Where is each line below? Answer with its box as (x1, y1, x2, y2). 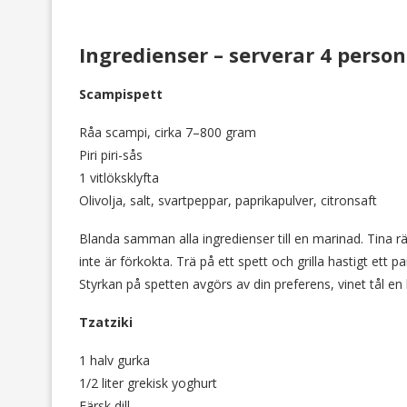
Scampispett (79, 85, 163, 104)
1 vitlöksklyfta (79, 169, 159, 187)
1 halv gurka (79, 352, 150, 370)
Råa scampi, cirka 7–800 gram (79, 124, 256, 142)
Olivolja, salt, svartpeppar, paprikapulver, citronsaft (79, 192, 377, 210)
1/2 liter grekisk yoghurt (79, 374, 217, 392)
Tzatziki (79, 313, 133, 332)
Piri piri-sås (79, 146, 143, 164)
